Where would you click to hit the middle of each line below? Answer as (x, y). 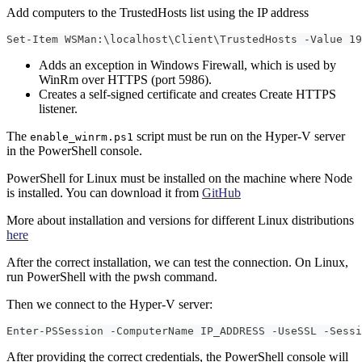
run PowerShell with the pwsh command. (112, 276)
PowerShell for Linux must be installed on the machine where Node (179, 178)
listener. (58, 108)
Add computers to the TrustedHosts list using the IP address (158, 12)
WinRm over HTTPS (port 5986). (125, 79)
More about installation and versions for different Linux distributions (180, 220)
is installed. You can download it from (104, 192)
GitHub (221, 192)
